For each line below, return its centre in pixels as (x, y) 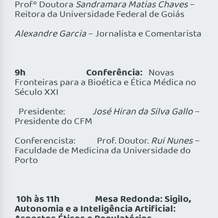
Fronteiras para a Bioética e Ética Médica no (105, 83)
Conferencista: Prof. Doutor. (83, 141)
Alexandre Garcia (50, 34)
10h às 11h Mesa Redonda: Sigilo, (104, 200)
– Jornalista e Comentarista (144, 34)
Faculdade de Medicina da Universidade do (103, 151)
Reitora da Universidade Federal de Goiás (100, 15)
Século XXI (36, 93)
